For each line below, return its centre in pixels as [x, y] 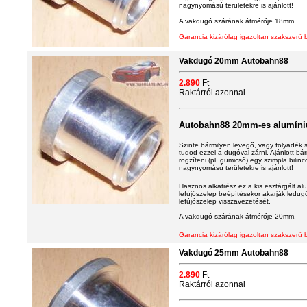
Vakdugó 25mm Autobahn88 [234, 253]
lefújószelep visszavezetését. [225, 201]
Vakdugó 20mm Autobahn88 [234, 61]
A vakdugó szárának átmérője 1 [229, 21]
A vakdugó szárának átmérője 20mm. [237, 216]
